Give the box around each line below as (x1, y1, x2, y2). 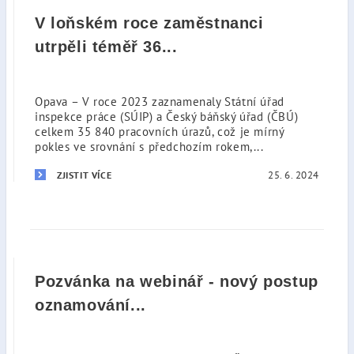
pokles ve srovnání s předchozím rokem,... (35, 139, 264, 154)
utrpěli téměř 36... (35, 38, 178, 55)
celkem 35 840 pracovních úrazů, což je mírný (35, 124, 284, 139)
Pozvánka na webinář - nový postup (35, 273, 318, 290)
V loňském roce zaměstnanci (35, 14, 264, 32)
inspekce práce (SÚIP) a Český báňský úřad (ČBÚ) (35, 109, 299, 124)
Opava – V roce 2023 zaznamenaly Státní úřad (35, 94, 284, 109)
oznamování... (35, 296, 146, 314)
